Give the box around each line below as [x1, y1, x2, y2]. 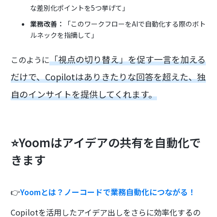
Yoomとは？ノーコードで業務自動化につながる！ [20, 186, 196, 198]
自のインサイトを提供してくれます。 [11, 87, 157, 100]
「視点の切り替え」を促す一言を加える [49, 52, 206, 65]
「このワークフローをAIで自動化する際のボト [64, 18, 206, 29]
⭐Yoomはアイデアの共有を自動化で [11, 133, 201, 151]
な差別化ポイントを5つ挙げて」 [30, 2, 129, 13]
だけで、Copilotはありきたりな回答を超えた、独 [11, 70, 206, 83]
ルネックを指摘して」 [30, 30, 98, 40]
